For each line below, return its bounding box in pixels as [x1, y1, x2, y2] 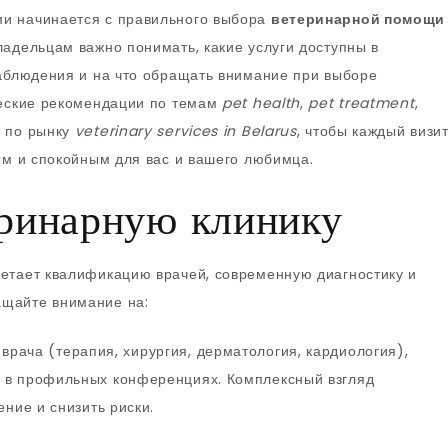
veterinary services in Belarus [74, 121, 297, 141]
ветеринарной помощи [270, 9, 446, 29]
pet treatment [308, 93, 415, 113]
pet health [222, 93, 301, 113]
